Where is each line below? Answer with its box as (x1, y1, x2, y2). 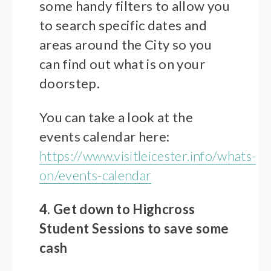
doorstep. (39, 75, 100, 92)
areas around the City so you (39, 36, 212, 53)
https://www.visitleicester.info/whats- (39, 148, 256, 165)
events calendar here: (39, 128, 170, 145)
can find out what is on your (39, 56, 205, 73)
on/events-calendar (39, 167, 152, 184)
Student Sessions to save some (39, 220, 229, 237)
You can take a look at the (39, 109, 194, 126)
